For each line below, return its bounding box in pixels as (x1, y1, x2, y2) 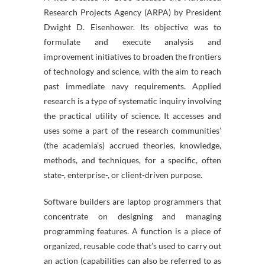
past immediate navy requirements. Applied (44, 81, 221, 91)
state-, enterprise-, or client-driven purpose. (44, 170, 202, 180)
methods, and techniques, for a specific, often (44, 155, 221, 165)
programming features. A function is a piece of (44, 226, 221, 236)
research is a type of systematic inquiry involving (44, 96, 221, 106)
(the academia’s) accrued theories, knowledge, (44, 140, 221, 150)
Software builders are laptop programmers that (44, 196, 221, 206)
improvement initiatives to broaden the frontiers (44, 51, 221, 62)
